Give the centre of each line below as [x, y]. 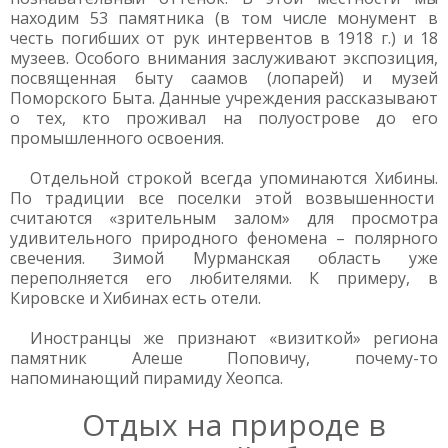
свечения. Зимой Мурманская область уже [224, 258]
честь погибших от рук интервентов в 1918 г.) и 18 [224, 38]
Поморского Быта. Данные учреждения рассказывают [224, 98]
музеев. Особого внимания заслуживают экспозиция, [224, 58]
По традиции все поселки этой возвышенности [224, 198]
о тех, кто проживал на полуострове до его [224, 118]
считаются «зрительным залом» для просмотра [224, 218]
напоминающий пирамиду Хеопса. [146, 378]
